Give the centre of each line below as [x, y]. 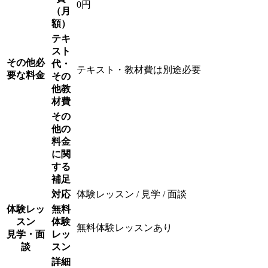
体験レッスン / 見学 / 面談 [132, 194]
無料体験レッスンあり [124, 227]
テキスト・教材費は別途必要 [139, 69]
